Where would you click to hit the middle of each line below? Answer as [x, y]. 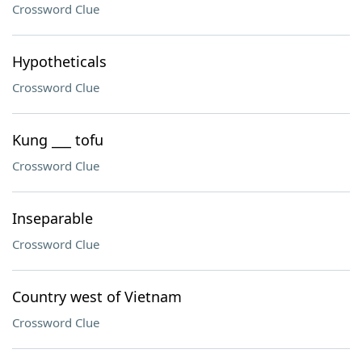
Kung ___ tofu [58, 140]
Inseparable [53, 218]
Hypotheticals [59, 61]
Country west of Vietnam [97, 297]
